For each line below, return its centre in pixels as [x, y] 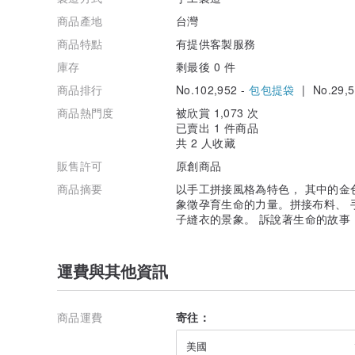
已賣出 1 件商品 [217, 127]
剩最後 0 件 [206, 66]
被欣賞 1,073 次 [218, 112]
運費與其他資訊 [113, 270]
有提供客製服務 [216, 43]
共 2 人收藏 [206, 142]
